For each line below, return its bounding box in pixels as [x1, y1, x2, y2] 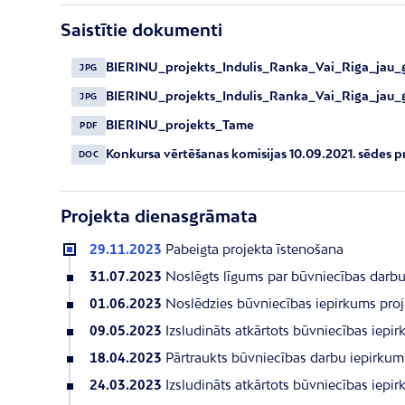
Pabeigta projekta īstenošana [165, 240, 344, 257]
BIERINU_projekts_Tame [106, 118, 254, 132]
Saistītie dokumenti [61, 19, 222, 40]
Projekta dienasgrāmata [61, 205, 258, 226]
